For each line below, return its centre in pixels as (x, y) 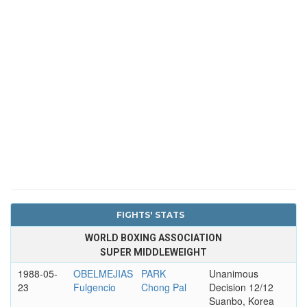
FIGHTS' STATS (150, 214)
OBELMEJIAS (103, 273)
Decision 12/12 (241, 287)
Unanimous (233, 273)
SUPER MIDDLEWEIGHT (153, 252)
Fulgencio (94, 287)
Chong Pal (163, 287)
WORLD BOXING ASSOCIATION (153, 237)
